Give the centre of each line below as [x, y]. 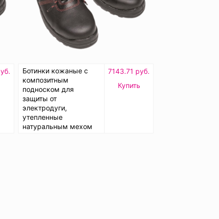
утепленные [43, 117]
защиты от [40, 98]
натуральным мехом [57, 126]
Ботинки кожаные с [55, 70]
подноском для [48, 89]
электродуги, [45, 108]
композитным [45, 80]
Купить [129, 85]
